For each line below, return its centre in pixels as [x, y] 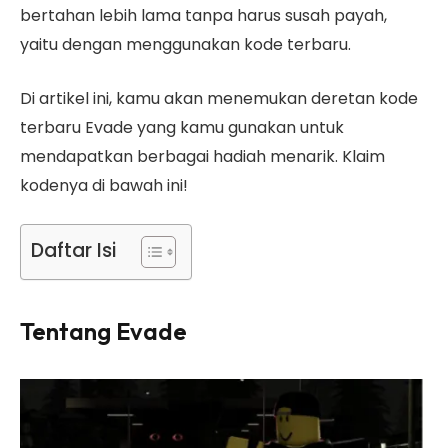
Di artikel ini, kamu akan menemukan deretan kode [219, 98]
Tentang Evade [103, 330]
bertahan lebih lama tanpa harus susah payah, [203, 15]
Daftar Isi [73, 251]
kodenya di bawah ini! [104, 185]
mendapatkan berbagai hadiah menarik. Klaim [202, 156]
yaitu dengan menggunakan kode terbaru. [187, 44]
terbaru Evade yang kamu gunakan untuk [182, 127]
